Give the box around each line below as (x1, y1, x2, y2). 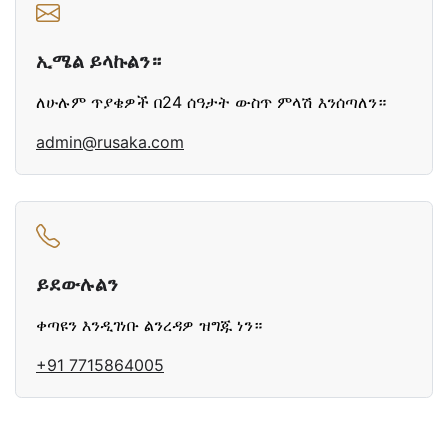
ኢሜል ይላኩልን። (36, 51, 161, 73)
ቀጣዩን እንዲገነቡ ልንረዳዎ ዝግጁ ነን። (36, 315, 262, 336)
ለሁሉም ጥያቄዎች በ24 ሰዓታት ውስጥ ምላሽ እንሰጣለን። (36, 92, 386, 113)
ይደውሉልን (36, 274, 118, 296)
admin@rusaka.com (36, 132, 184, 153)
